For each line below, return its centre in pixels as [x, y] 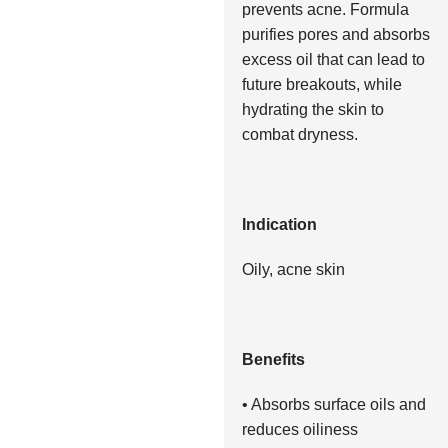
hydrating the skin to [312, 109]
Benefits [273, 359]
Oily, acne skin [293, 269]
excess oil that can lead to [333, 59]
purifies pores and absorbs [335, 34]
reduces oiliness [299, 429]
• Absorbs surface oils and [333, 404]
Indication [279, 224]
